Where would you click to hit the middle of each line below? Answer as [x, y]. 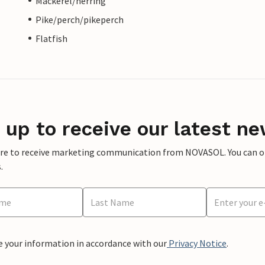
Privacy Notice [197, 243]
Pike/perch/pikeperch [80, 19]
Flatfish [51, 38]
